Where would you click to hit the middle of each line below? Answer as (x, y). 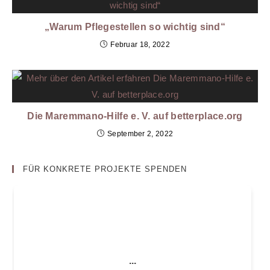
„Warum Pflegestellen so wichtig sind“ (135, 27)
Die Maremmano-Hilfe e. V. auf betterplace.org (135, 116)
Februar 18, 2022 (140, 44)
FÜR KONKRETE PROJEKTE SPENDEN (105, 169)
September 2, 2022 (140, 133)
